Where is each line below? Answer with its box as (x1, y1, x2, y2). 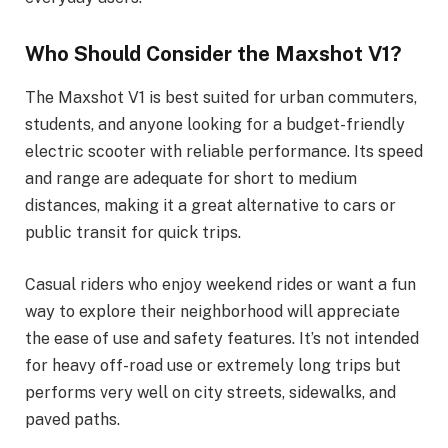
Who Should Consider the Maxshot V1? (25, 41, 402, 66)
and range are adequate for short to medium (25, 169, 357, 189)
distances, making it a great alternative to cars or (25, 196, 396, 216)
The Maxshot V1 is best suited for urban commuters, (25, 88, 417, 108)
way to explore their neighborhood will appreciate (25, 302, 400, 322)
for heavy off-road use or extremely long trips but (25, 356, 401, 376)
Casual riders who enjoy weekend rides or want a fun (25, 275, 416, 295)
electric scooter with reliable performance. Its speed (25, 142, 423, 162)
